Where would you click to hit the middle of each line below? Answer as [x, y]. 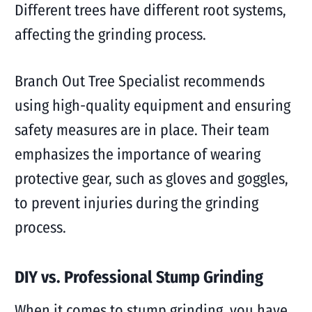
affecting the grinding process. [110, 34]
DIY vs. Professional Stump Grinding [139, 277]
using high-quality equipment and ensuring [152, 106]
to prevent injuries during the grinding [136, 203]
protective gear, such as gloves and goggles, [151, 179]
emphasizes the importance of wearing [137, 154]
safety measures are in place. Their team [142, 130]
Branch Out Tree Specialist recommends [139, 81]
